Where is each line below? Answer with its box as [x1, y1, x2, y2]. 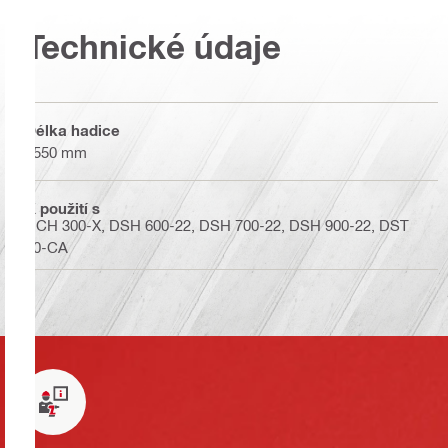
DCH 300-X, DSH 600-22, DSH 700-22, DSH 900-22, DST [25, 215, 409, 234]
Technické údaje [25, 26, 281, 66]
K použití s [25, 199, 100, 218]
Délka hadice [25, 121, 120, 140]
